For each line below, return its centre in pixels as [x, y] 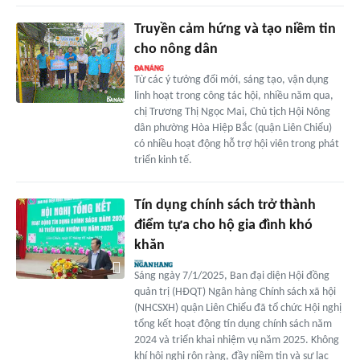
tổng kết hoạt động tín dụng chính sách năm [233, 324]
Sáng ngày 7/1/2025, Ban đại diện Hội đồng [231, 276]
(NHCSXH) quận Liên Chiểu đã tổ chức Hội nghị [237, 308]
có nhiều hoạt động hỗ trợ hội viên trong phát [236, 144]
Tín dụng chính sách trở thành [225, 205]
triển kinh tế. [163, 160]
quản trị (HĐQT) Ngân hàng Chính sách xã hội [235, 292]
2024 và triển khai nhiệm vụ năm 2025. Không [236, 340]
